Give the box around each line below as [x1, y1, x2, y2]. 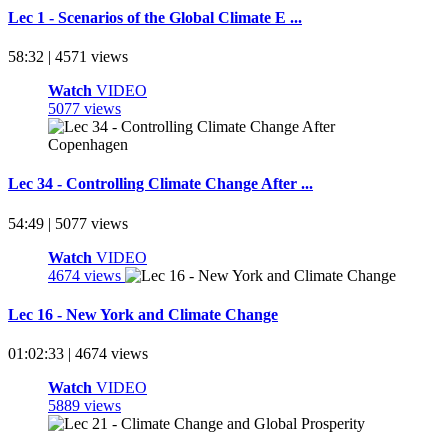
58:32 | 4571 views [8, 48, 128, 65]
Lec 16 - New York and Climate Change [8, 305, 278, 323]
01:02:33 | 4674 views [8, 345, 148, 363]
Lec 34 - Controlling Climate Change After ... [8, 175, 313, 193]
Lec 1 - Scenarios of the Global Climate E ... [8, 8, 302, 26]
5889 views [48, 397, 121, 415]
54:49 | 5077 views [8, 214, 128, 232]
